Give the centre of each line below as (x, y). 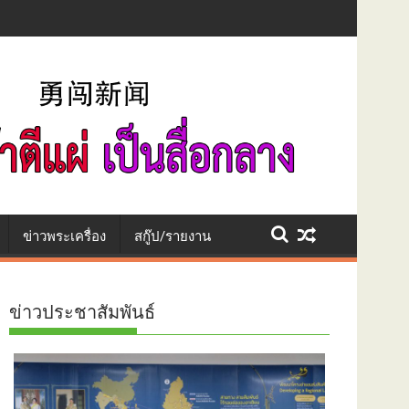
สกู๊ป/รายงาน (173, 237)
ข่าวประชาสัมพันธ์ (82, 313)
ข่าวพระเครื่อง (64, 237)
